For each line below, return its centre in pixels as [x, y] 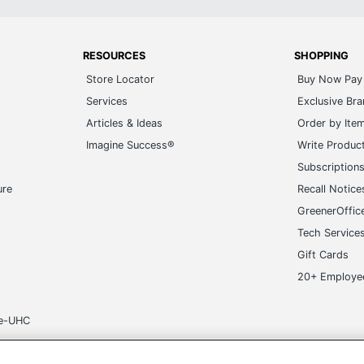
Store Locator [121, 79]
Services [107, 101]
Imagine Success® [131, 145]
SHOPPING [321, 56]
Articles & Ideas [125, 123]
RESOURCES [115, 56]
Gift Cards [323, 255]
